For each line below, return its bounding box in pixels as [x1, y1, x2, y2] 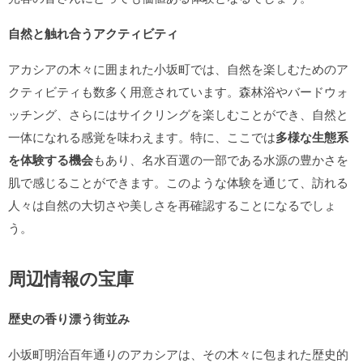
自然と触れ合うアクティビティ [8, 24, 178, 42]
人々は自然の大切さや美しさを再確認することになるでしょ [8, 196, 336, 213]
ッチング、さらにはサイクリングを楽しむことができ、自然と [8, 105, 348, 122]
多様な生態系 [275, 128, 348, 146]
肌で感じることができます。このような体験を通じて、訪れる [8, 173, 348, 190]
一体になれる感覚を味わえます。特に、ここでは [8, 128, 275, 145]
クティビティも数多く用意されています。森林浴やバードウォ [8, 83, 348, 100]
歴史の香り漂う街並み [8, 310, 130, 327]
